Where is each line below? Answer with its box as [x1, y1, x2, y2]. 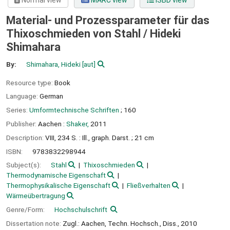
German [40, 92, 63, 101]
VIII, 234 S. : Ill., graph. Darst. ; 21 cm [45, 133, 154, 142]
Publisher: [6, 119, 38, 128]
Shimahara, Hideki [26, 60, 81, 68]
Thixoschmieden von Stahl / [6, 27, 150, 41]
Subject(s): [6, 161, 43, 169]
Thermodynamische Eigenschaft [6, 171, 106, 180]
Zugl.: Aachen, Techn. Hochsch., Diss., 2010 [63, 219, 197, 227]
